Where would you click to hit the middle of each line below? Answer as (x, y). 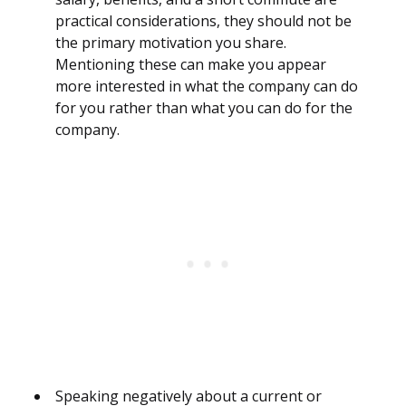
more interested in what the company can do (207, 87)
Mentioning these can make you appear (191, 65)
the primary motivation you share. (171, 43)
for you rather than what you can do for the (204, 108)
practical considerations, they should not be (203, 21)
